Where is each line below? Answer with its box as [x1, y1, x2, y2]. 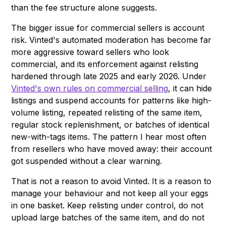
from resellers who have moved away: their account [11, 144, 212, 154]
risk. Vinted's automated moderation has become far [11, 35, 212, 45]
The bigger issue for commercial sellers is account [11, 23, 205, 33]
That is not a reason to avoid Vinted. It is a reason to [11, 176, 212, 187]
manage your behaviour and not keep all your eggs [11, 188, 209, 199]
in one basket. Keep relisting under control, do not [11, 200, 204, 211]
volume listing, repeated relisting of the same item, [11, 107, 203, 118]
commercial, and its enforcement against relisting [11, 59, 199, 70]
